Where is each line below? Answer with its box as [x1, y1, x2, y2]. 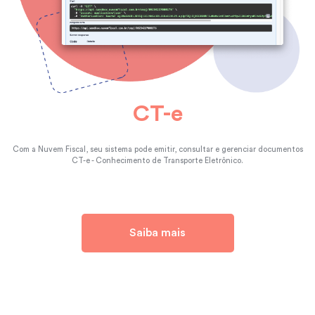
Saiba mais [129, 227, 186, 239]
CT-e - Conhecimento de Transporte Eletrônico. [72, 156, 243, 165]
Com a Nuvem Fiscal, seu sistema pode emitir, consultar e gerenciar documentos [12, 145, 303, 153]
